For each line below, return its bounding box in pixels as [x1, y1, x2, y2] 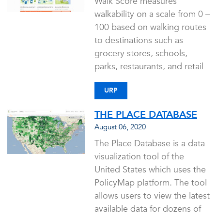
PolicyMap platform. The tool [94, 177, 207, 189]
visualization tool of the [94, 151, 184, 163]
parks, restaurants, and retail [94, 61, 203, 73]
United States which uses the [94, 164, 206, 176]
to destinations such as [94, 34, 183, 46]
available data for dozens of [94, 203, 201, 215]
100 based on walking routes [94, 21, 206, 33]
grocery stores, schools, [94, 47, 187, 60]
